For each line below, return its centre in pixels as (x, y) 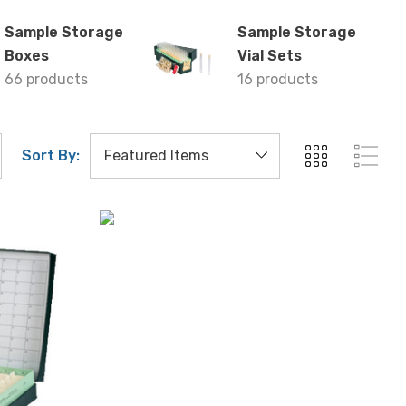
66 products (46, 79)
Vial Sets (270, 56)
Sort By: (51, 155)
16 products (278, 79)
